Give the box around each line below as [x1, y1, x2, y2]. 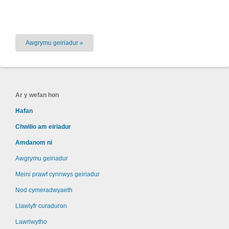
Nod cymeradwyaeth [15, 187, 73, 194]
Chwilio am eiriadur [15, 123, 71, 130]
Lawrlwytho [15, 218, 47, 225]
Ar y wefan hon [15, 91, 59, 99]
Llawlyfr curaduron [15, 202, 67, 210]
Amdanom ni [15, 139, 52, 146]
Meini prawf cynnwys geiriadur [15, 171, 100, 178]
